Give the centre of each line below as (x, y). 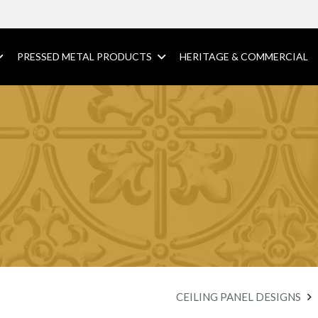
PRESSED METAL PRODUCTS (85, 56)
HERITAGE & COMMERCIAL (243, 56)
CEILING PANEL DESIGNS (238, 297)
